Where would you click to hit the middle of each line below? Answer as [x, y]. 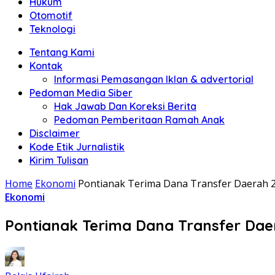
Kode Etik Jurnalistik [77, 147]
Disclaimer [55, 133]
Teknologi [52, 29]
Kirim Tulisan [59, 160]
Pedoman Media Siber [81, 93]
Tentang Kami [62, 52]
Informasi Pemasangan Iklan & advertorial [154, 79]
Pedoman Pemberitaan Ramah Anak [139, 120]
